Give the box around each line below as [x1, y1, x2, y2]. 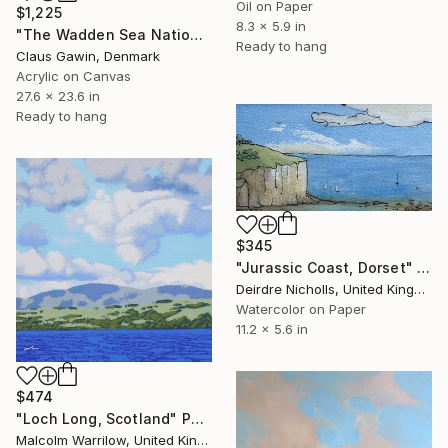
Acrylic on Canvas [16, 67, 131, 84]
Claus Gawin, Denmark [16, 47, 160, 64]
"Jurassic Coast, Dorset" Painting [417, 258, 431, 276]
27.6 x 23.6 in [16, 87, 100, 104]
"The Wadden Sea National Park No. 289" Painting [190, 25, 204, 43]
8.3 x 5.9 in [236, 18, 306, 35]
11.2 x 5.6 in [236, 320, 308, 337]
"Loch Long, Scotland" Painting [190, 409, 204, 427]
